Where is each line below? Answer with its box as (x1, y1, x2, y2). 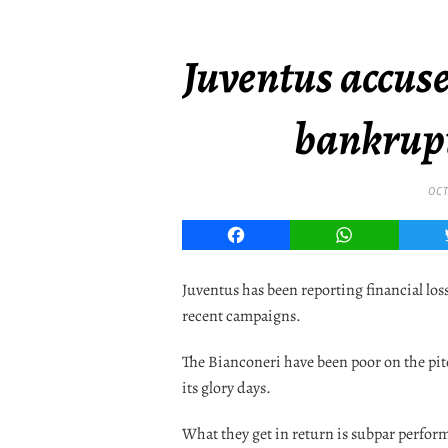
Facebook (235, 223, 308, 246)
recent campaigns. (182, 304, 301, 327)
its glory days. (182, 376, 271, 399)
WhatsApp (343, 223, 422, 246)
